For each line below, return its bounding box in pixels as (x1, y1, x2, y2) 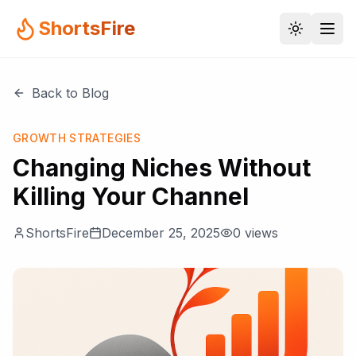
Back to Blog (32, 85, 109, 101)
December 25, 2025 (102, 225, 220, 241)
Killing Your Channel (13, 182, 249, 211)
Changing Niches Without (13, 153, 311, 182)
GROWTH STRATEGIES (13, 131, 141, 145)
